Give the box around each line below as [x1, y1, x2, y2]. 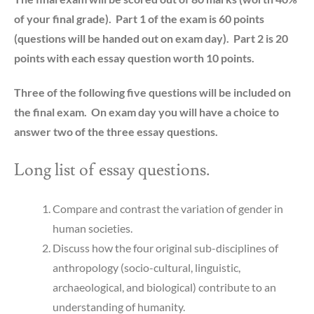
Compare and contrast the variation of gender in [53, 202, 283, 216]
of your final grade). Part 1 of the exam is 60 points [14, 12, 264, 26]
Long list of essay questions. [14, 159, 210, 182]
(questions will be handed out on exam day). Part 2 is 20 [14, 32, 288, 46]
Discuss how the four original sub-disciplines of [53, 241, 278, 255]
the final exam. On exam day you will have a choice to [14, 105, 279, 119]
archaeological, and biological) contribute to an [53, 280, 276, 294]
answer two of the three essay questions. [14, 125, 218, 139]
